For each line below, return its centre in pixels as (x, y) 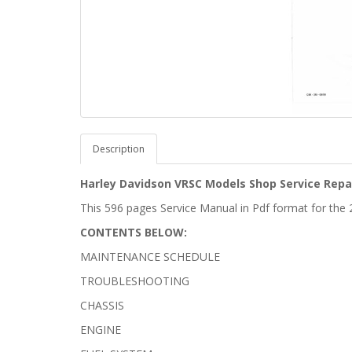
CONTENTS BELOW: (134, 232)
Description (119, 148)
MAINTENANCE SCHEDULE (150, 256)
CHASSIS (102, 305)
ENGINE (101, 329)
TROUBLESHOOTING (135, 280)
